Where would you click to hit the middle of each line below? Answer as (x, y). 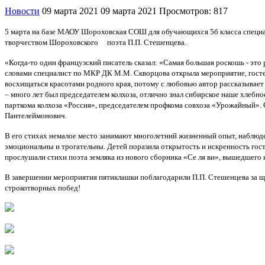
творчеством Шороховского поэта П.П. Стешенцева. (96, 42)
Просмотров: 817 (193, 11)
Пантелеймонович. (36, 115)
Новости (22, 11)
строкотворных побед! (43, 188)
